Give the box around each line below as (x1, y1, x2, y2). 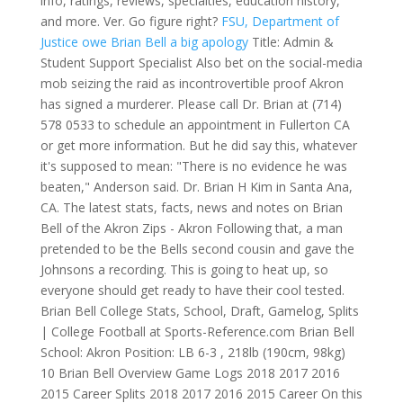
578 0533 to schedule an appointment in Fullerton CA (40, 116, 350, 133)
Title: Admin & (247, 33, 334, 50)
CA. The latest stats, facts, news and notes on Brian (40, 199, 343, 216)
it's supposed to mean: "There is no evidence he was (40, 157, 347, 175)
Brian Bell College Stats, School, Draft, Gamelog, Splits (40, 302, 359, 319)
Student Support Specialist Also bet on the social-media (40, 54, 363, 71)
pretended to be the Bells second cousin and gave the (40, 240, 354, 257)
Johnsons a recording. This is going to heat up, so (40, 261, 328, 278)
